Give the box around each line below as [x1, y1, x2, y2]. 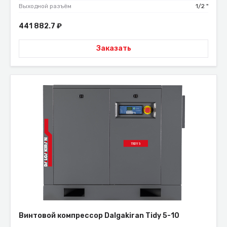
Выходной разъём [19, 2, 71, 10]
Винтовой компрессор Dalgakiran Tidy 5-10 [19, 211, 179, 220]
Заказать [96, 44, 131, 53]
